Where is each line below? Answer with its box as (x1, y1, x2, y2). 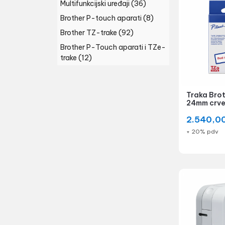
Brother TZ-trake (60, 28, 117, 37)
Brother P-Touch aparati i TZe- (60, 43, 166, 52)
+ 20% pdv (186, 128, 218, 135)
